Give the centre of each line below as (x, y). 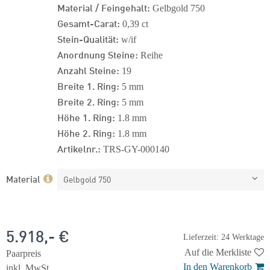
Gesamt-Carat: (89, 23)
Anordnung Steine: (98, 54)
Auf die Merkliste (218, 252)
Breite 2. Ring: (88, 101)
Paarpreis (24, 253)
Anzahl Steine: (88, 70)
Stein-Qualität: (88, 38)
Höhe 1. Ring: (86, 117)
